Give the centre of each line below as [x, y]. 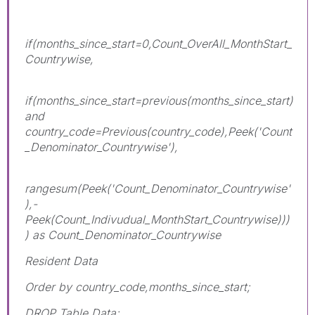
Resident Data [61, 261]
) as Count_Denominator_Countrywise [123, 234]
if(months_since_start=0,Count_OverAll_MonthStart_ [158, 43]
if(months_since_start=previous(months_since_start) [159, 100]
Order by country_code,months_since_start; [137, 287]
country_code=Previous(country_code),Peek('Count [158, 131]
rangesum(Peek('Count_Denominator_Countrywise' [157, 188]
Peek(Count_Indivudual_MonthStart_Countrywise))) [157, 219]
